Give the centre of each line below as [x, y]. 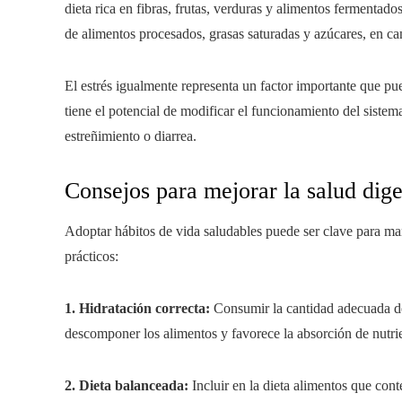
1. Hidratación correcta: [137, 308]
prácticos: [92, 256]
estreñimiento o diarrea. [131, 136]
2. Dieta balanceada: [127, 385]
